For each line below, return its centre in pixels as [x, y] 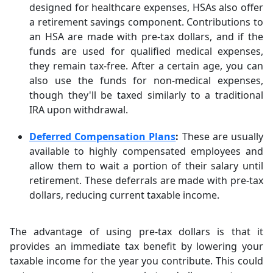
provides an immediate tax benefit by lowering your [136, 246]
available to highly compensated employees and [146, 151]
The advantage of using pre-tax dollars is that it [136, 232]
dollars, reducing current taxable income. [124, 195]
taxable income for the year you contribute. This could [136, 261]
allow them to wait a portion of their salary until [146, 166]
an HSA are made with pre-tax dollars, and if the [146, 37]
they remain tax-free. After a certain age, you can [146, 66]
